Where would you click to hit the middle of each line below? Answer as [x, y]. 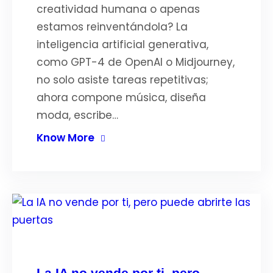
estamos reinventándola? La [112, 27]
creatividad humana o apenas [118, 9]
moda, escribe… [77, 115]
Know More [66, 138]
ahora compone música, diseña [121, 97]
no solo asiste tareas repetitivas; [122, 80]
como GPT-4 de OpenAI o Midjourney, [136, 62]
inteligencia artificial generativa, [122, 44]
